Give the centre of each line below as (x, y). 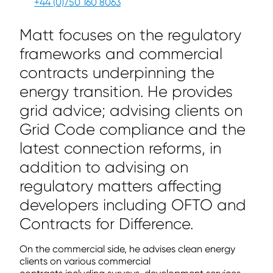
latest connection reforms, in (120, 148)
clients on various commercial (85, 261)
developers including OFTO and (133, 205)
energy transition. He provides (126, 92)
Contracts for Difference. (106, 224)
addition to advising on (104, 167)
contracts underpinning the (117, 73)
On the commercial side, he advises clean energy (127, 249)
